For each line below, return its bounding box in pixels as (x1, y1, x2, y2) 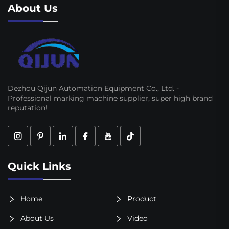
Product (125, 194, 156, 203)
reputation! (8, 103, 48, 113)
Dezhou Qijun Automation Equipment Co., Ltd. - (8, 84, 179, 94)
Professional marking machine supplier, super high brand (8, 94, 213, 103)
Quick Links (8, 160, 71, 173)
